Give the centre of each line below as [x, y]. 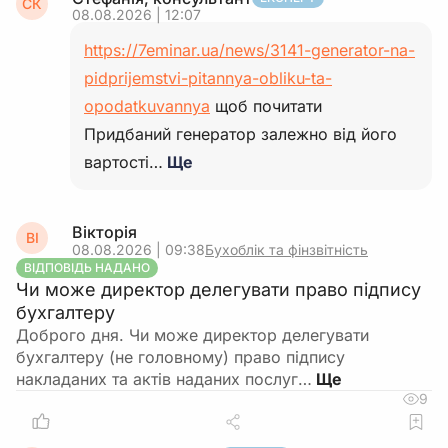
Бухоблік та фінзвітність [286, 249]
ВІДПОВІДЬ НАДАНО [87, 267]
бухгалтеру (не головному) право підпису [180, 357]
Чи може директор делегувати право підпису [218, 289]
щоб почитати [266, 106]
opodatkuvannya [147, 106]
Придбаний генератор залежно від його [240, 134]
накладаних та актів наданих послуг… [164, 379]
